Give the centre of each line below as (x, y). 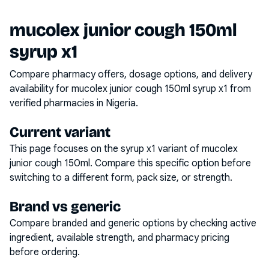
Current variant (60, 132)
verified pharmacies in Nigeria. (74, 103)
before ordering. (45, 252)
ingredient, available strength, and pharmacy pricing (119, 238)
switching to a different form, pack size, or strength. (121, 178)
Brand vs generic (65, 207)
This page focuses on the (65, 149)
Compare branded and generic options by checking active (133, 223)
